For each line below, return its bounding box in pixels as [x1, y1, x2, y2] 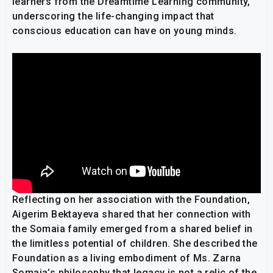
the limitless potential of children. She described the [12, 238, 258, 250]
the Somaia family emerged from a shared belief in [12, 223, 253, 235]
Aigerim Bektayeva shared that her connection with [12, 208, 251, 221]
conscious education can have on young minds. [12, 24, 237, 37]
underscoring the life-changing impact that [12, 10, 214, 22]
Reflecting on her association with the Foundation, [12, 194, 250, 206]
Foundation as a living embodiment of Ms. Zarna [12, 252, 241, 264]
